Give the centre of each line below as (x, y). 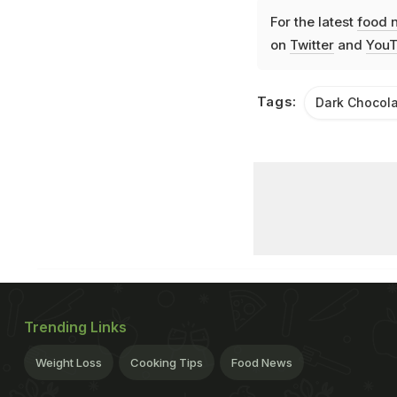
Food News (262, 362)
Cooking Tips (167, 362)
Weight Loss (69, 362)
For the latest (313, 21)
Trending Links (75, 327)
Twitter (311, 44)
